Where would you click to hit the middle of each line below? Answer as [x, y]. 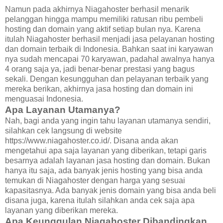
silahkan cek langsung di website [63, 130]
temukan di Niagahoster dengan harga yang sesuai [95, 180]
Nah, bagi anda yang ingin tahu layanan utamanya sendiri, [108, 120]
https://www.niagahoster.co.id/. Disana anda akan [92, 140]
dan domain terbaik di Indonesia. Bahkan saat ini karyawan [109, 49]
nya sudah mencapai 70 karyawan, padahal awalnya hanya [110, 59]
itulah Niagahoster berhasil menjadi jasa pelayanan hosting [110, 39]
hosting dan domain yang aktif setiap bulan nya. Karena [103, 29]
